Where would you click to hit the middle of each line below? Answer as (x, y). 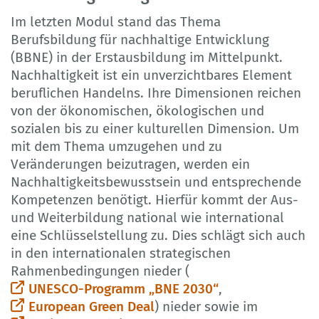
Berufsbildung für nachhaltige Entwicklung (140, 39)
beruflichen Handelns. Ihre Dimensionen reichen (156, 93)
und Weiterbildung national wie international (147, 217)
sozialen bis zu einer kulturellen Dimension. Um (155, 128)
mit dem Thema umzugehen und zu (116, 146)
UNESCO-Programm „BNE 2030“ (124, 288)
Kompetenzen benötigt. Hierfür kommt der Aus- (155, 199)
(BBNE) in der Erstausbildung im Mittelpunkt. (147, 57)
